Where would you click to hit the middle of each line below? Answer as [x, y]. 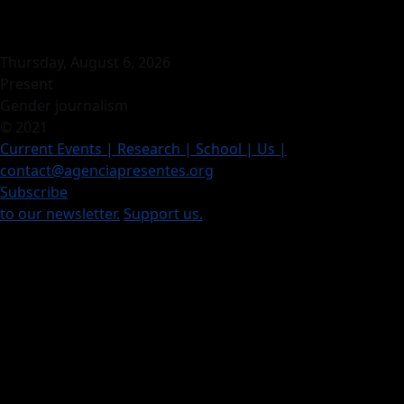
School [220, 149]
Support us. [163, 214]
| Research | [151, 149]
